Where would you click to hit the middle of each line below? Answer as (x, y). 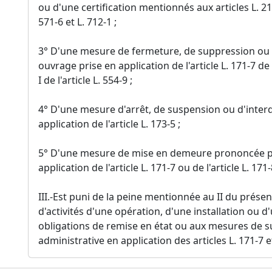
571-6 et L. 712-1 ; (77, 22)
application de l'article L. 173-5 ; (109, 124)
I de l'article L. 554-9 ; (85, 80)
